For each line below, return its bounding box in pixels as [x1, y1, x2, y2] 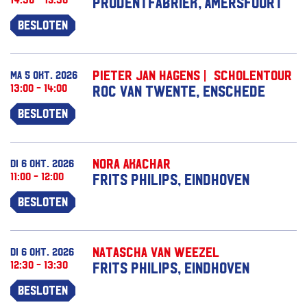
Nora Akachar [93, 156, 171, 171]
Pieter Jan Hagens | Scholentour [93, 68, 292, 82]
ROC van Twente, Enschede [93, 83, 265, 99]
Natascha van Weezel [93, 245, 219, 259]
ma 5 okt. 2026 [10, 69, 77, 80]
